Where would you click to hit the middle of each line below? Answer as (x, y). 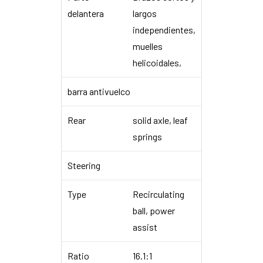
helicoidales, (157, 62)
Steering (84, 165)
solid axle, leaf (160, 120)
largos (145, 13)
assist (145, 227)
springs (147, 136)
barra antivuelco (99, 91)
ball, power (154, 210)
